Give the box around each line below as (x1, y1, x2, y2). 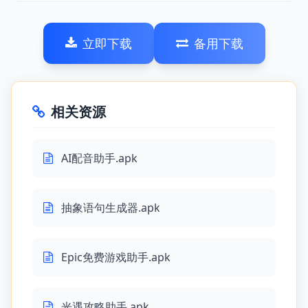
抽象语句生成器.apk (61, 200, 160, 215)
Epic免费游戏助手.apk (61, 250, 170, 265)
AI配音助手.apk (61, 151, 137, 166)
